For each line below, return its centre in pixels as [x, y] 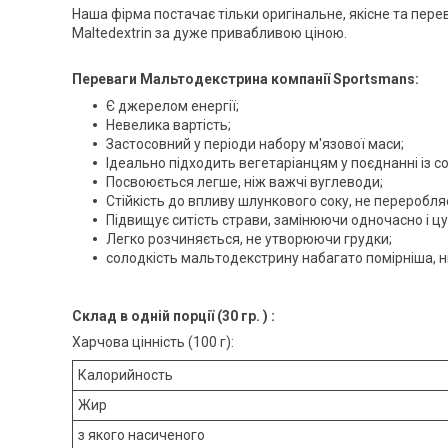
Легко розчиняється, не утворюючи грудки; [249, 238]
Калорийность [125, 375]
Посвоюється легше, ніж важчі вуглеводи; [244, 181]
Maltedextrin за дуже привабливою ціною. [209, 32]
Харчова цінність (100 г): [153, 342]
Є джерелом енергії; [172, 105]
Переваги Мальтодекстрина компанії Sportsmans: [247, 78]
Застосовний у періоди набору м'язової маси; [255, 143]
